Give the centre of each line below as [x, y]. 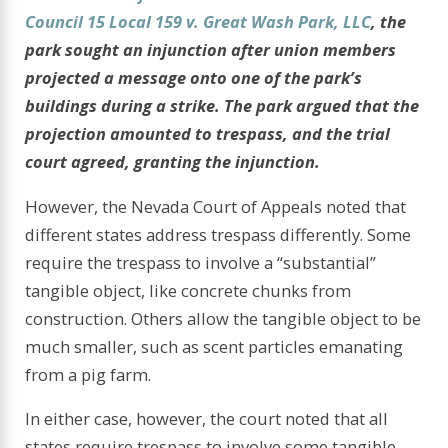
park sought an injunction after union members [211, 50]
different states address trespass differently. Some [218, 234]
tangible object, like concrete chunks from [188, 290]
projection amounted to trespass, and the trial [208, 134]
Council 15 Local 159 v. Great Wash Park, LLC [198, 22]
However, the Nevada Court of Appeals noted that [216, 206]
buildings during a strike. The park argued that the [222, 106]
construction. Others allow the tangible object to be [223, 318]
